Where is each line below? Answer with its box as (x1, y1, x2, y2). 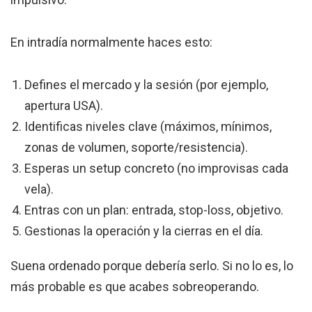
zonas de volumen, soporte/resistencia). (24, 140, 248, 155)
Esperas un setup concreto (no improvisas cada (24, 161, 288, 176)
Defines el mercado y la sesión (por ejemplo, (24, 77, 268, 93)
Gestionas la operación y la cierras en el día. (24, 224, 263, 239)
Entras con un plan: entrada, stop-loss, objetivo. (24, 203, 283, 218)
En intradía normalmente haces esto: (10, 35, 212, 50)
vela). (24, 182, 54, 197)
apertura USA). (24, 98, 103, 114)
